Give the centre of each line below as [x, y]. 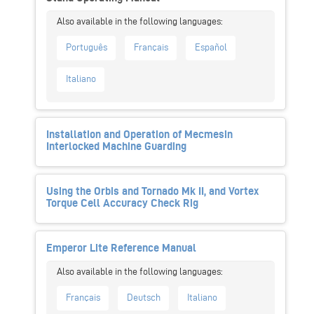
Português [86, 48]
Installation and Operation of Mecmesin [139, 134]
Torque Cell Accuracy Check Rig [122, 203]
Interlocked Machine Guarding [116, 146]
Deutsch [143, 298]
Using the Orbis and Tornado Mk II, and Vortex [152, 191]
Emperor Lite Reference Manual [121, 247]
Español [211, 48]
